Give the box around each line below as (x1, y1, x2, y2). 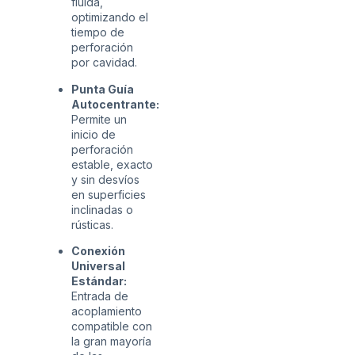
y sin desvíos (71, 172, 139, 186)
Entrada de (71, 289, 128, 303)
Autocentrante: (71, 97, 159, 111)
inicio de (71, 127, 116, 141)
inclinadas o (71, 202, 133, 216)
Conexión (71, 244, 125, 258)
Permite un (71, 112, 127, 126)
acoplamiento (71, 304, 142, 319)
